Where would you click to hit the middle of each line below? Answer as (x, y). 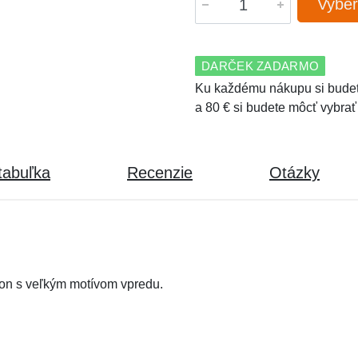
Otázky (294, 173)
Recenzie (160, 173)
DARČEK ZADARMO (261, 66)
